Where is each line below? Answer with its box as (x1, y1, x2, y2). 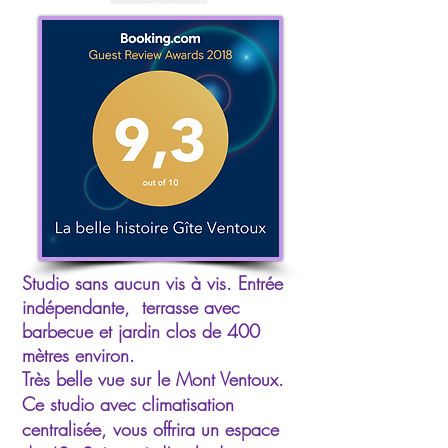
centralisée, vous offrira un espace (22, 417, 279, 441)
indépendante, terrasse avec (22, 295, 240, 319)
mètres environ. (22, 343, 135, 367)
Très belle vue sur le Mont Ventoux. (22, 367, 284, 391)
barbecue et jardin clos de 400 (22, 319, 260, 343)
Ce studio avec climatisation (22, 392, 234, 416)
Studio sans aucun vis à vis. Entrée (22, 271, 283, 295)
